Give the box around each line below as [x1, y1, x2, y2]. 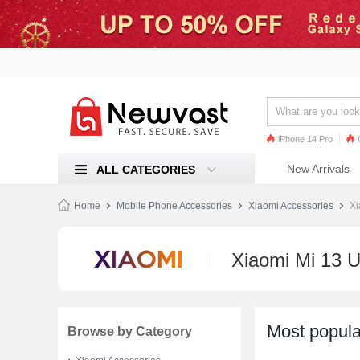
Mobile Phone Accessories [117, 200, 232, 211]
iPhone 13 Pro [273, 151, 328, 162]
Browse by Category [67, 325, 192, 338]
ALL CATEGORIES [96, 163, 195, 177]
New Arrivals [287, 162, 350, 175]
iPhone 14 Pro [278, 134, 333, 145]
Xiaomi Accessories [248, 200, 333, 211]
